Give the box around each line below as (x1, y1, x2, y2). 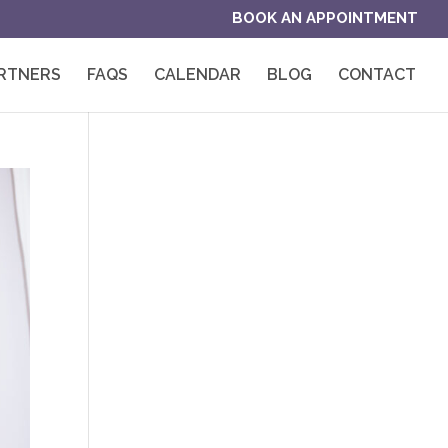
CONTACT (338, 64, 416, 84)
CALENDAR (154, 64, 241, 84)
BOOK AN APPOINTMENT (232, 9, 418, 28)
